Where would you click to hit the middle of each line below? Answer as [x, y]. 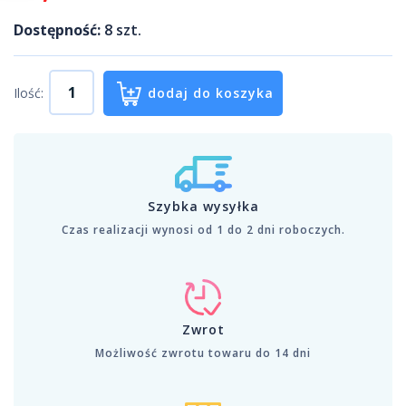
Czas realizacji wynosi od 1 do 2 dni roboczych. [203, 230]
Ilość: [29, 93]
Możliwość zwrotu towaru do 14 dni [203, 353]
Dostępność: [57, 30]
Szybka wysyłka [203, 207]
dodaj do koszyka [211, 93]
